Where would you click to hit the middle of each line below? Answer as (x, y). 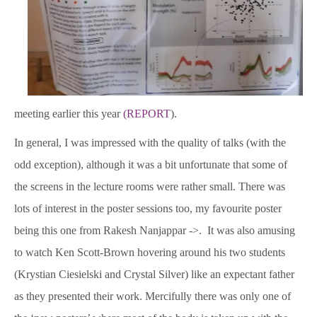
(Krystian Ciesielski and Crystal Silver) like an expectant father (154, 275)
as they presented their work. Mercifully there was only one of (152, 296)
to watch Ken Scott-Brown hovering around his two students (150, 253)
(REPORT (147, 114)
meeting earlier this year (69, 114)
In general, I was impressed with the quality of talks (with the (150, 143)
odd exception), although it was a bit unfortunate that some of (151, 165)
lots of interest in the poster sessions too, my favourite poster (148, 209)
